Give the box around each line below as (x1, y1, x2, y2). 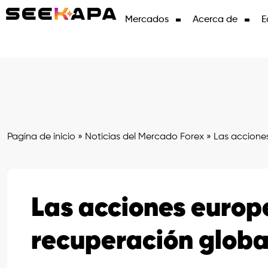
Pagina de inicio (7, 132, 75, 142)
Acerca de (192, 15, 237, 25)
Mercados (124, 15, 169, 25)
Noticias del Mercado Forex (85, 132, 204, 142)
